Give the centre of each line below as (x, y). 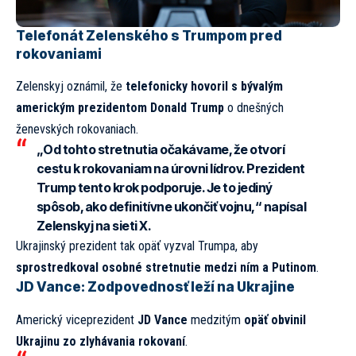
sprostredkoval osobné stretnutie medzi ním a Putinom (166, 268)
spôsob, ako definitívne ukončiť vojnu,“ (149, 207)
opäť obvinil (275, 319)
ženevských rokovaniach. (77, 130)
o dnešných (254, 108)
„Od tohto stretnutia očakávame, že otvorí (160, 150)
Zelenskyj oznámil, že (71, 87)
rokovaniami (59, 54)
